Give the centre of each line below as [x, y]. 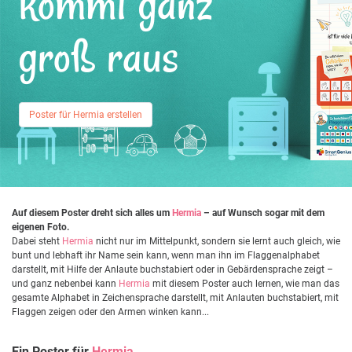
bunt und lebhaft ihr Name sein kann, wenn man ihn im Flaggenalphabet [166, 255]
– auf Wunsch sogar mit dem [263, 213]
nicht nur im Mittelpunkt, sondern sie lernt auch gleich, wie [217, 241]
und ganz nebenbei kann [65, 283]
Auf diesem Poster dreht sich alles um [92, 213]
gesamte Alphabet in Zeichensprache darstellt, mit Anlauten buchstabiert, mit [175, 297]
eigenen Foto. [40, 227]
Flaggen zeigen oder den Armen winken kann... [110, 312]
